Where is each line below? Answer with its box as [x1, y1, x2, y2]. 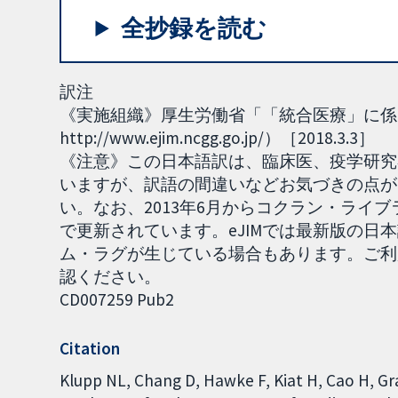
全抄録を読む [121, 12, 267, 43]
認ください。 [60, 266, 171, 288]
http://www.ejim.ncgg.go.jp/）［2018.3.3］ [60, 127, 376, 149]
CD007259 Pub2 [60, 289, 175, 311]
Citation [60, 338, 121, 360]
